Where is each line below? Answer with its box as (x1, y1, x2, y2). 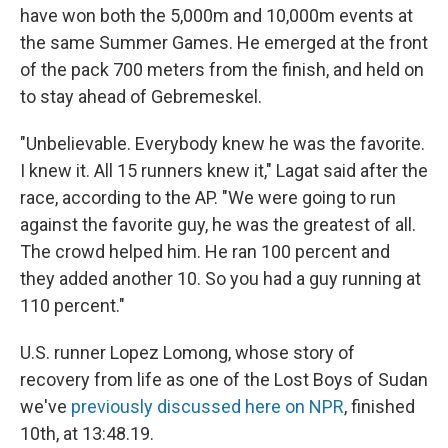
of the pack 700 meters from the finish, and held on (20, 59, 424, 81)
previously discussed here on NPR (71, 396, 344, 418)
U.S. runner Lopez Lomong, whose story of (20, 342, 355, 364)
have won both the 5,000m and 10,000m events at (20, 5, 413, 27)
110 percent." (20, 295, 125, 317)
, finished (344, 396, 415, 418)
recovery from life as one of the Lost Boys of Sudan (20, 369, 428, 391)
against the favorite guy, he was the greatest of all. (20, 214, 416, 236)
